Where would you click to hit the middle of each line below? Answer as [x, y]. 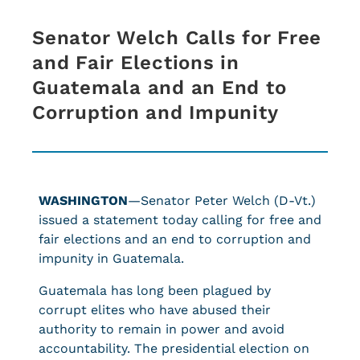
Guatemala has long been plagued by [155, 290]
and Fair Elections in [136, 63]
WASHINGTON [83, 200]
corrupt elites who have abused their [155, 310]
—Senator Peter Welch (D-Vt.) [222, 200]
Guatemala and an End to [160, 88]
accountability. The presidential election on [174, 348]
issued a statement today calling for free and [180, 220]
